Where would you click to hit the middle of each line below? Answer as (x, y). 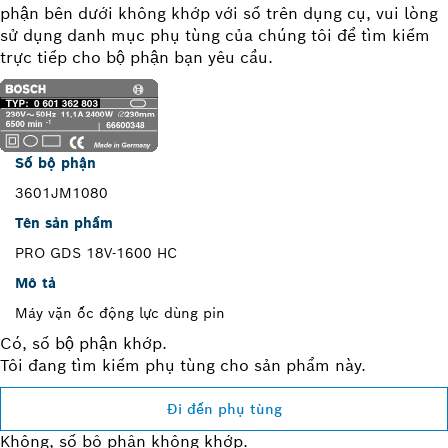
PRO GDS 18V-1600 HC (96, 252)
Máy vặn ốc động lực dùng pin (120, 312)
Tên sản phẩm (64, 222)
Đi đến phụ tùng (224, 408)
